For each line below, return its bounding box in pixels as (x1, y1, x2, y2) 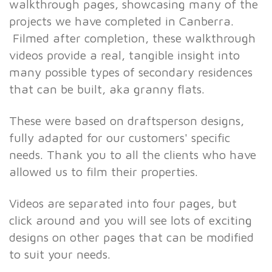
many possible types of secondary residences (9, 65, 253, 80)
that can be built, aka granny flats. (9, 82, 205, 97)
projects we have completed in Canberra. (9, 14, 234, 29)
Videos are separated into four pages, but (9, 196, 237, 211)
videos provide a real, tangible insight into (9, 48, 240, 63)
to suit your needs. (9, 247, 114, 262)
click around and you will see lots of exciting (9, 213, 252, 228)
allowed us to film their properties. (9, 165, 205, 179)
